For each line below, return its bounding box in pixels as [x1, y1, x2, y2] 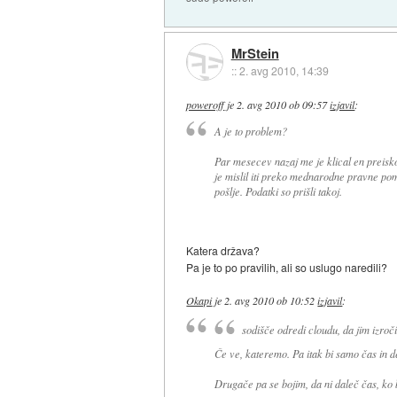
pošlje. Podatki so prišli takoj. [214, 183, 342, 198]
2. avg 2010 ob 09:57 [237, 97, 328, 112]
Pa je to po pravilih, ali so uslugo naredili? [186, 259, 388, 275]
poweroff [186, 97, 225, 112]
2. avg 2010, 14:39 [238, 62, 329, 78]
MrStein [230, 43, 279, 63]
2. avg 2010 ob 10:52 [224, 292, 315, 307]
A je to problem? [214, 123, 287, 138]
